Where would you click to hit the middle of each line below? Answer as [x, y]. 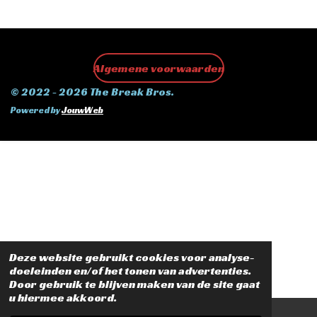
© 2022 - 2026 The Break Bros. [92, 92]
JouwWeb [82, 110]
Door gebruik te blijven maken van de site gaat [134, 284]
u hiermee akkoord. [63, 298]
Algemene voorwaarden [158, 68]
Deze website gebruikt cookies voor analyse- [132, 258]
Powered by [36, 110]
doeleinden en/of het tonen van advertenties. [130, 271]
